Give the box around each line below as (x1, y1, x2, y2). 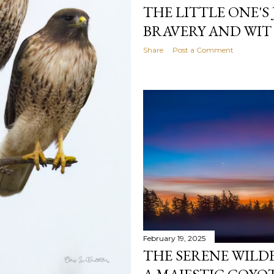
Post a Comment (172, 45, 234, 55)
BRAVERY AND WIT (143, 21, 272, 41)
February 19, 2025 (143, 234, 206, 243)
